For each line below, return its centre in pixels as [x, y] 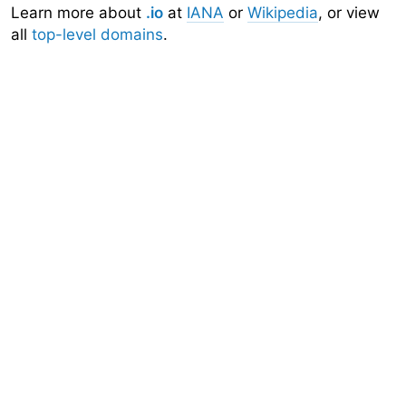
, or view [349, 13]
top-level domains [97, 34]
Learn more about [78, 13]
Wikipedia [283, 13]
